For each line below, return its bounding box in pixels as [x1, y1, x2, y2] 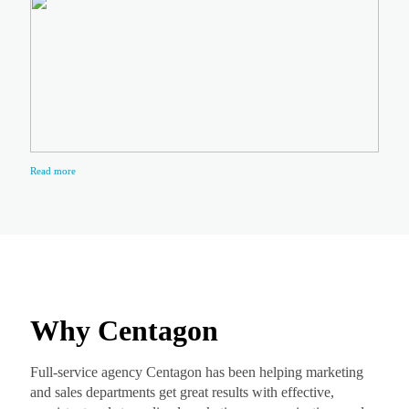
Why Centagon [29, 314, 218, 347]
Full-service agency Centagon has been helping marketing [29, 364, 363, 380]
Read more [29, 165, 76, 176]
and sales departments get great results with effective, [29, 384, 334, 400]
